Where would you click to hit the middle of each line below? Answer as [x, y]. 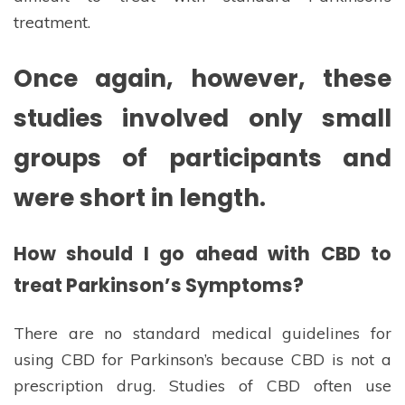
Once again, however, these [202, 79]
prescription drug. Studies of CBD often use [202, 385]
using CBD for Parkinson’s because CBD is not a [202, 358]
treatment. [52, 21]
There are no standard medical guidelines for [202, 332]
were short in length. [140, 198]
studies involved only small [202, 118]
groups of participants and [202, 158]
